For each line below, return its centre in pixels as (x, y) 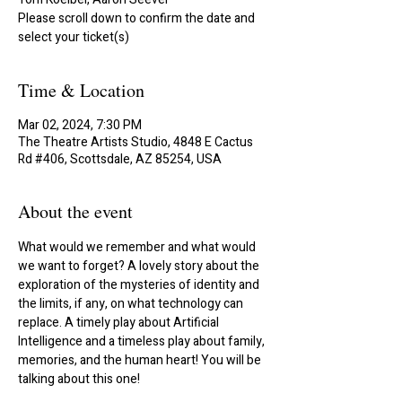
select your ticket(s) (74, 37)
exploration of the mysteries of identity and (140, 285)
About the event (75, 211)
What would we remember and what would (138, 247)
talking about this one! (79, 379)
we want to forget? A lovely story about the (140, 266)
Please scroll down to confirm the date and (136, 18)
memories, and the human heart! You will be (141, 360)
